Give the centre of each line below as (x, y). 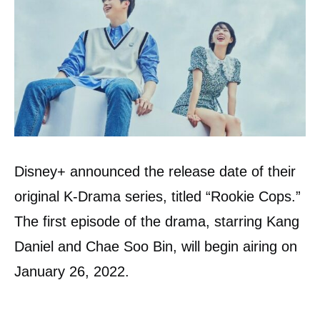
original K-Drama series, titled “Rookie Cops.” (157, 197)
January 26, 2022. (72, 272)
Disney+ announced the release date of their (155, 172)
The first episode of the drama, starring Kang (157, 222)
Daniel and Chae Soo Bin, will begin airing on (156, 247)
